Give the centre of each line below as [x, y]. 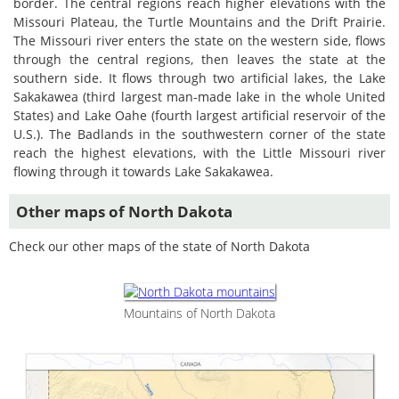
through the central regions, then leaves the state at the [199, 59]
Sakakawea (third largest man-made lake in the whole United [199, 97]
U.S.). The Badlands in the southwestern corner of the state [199, 134]
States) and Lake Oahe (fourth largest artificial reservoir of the [199, 115]
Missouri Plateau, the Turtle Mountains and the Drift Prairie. [199, 22]
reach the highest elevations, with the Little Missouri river [199, 153]
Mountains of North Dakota [199, 313]
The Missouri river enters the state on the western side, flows [199, 41]
